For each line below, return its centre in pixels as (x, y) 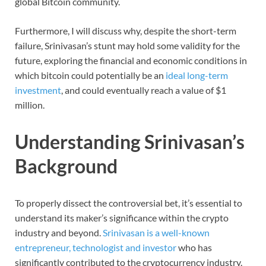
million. (30, 105)
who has (194, 247)
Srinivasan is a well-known (156, 232)
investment (38, 90)
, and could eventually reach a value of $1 (144, 90)
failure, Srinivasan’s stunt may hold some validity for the (127, 46)
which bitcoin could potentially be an (90, 75)
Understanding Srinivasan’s (130, 142)
